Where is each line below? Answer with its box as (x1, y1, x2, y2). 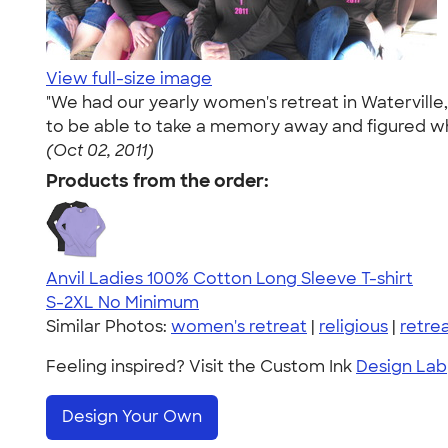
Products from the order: (46, 169, 269, 193)
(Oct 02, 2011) (46, 140, 154, 161)
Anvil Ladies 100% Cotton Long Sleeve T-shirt (46, 268, 413, 289)
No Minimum (98, 292, 199, 313)
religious (319, 316, 388, 337)
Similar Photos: (46, 316, 171, 337)
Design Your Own (62, 406, 202, 428)
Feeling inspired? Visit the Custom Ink (46, 356, 356, 377)
